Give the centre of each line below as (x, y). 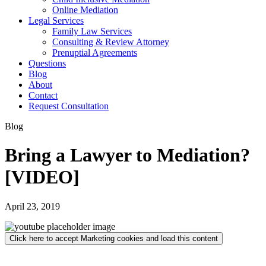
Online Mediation (85, 10)
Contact (43, 95)
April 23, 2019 (32, 206)
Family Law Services (92, 31)
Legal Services (56, 20)
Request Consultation (69, 106)
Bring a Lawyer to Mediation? (127, 155)
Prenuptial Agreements (95, 53)
